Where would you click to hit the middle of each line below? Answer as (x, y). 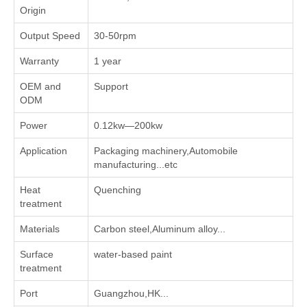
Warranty (39, 61)
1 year (108, 61)
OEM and (40, 86)
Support (111, 86)
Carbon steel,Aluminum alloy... (160, 229)
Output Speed (50, 36)
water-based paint (133, 254)
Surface (37, 254)
